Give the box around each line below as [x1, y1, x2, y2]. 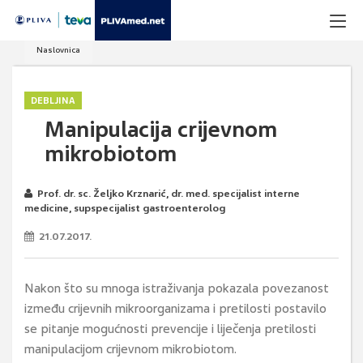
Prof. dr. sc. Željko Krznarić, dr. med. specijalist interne [32, 187, 300, 200]
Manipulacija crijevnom [45, 116, 277, 143]
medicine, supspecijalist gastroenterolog [24, 202, 225, 215]
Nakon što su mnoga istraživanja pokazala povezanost [24, 280, 329, 297]
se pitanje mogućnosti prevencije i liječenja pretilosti [24, 321, 316, 337]
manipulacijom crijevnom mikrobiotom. [24, 341, 237, 357]
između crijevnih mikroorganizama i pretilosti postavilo [24, 301, 327, 317]
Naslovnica [36, 45, 80, 55]
